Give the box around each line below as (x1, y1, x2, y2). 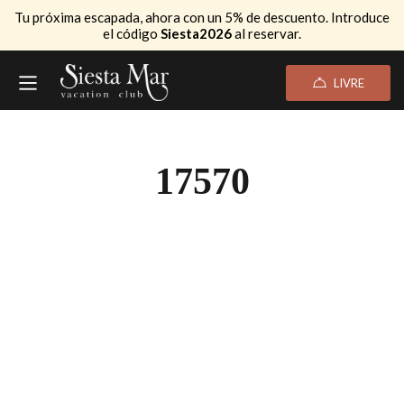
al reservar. (232, 25, 301, 41)
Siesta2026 (161, 25, 232, 41)
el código (103, 25, 161, 41)
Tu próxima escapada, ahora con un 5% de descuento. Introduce (14, 9, 390, 25)
